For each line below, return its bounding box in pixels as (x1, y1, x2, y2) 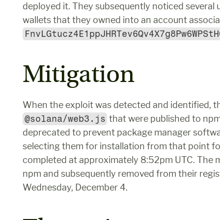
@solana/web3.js (24, 113, 106, 124)
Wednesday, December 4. (23, 182, 128, 192)
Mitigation (23, 60, 135, 89)
